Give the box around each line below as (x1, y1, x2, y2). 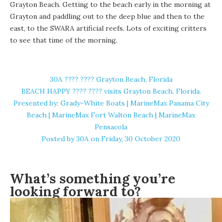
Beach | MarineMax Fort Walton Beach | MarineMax (27, 111, 195, 120)
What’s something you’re (10, 170, 175, 187)
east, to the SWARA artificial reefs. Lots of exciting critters (10, 24, 207, 33)
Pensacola (95, 122, 127, 132)
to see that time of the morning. (10, 36, 117, 45)
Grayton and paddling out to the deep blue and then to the (10, 12, 205, 21)
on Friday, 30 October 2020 (89, 134, 180, 144)
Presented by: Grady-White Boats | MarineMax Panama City (13, 99, 209, 108)
